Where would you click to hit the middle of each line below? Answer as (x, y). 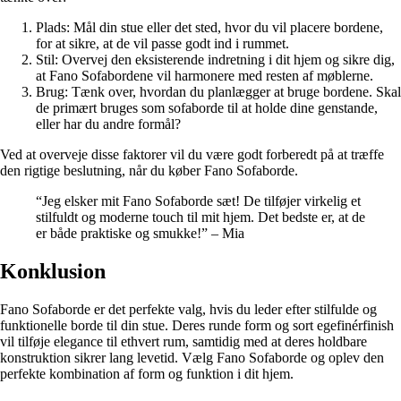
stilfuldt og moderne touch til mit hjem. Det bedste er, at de (200, 218)
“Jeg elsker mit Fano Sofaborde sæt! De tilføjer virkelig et (198, 201)
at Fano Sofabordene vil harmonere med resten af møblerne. (205, 76)
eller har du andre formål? (108, 124)
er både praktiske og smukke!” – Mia (140, 234)
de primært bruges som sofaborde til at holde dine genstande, (207, 108)
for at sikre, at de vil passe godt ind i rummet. (162, 44)
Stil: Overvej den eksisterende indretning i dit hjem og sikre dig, (215, 60)
